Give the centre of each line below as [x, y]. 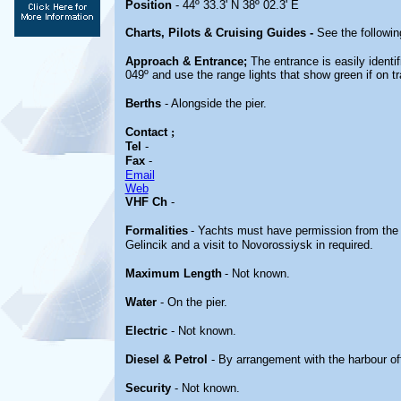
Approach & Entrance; [186, 61]
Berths [145, 103]
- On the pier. [193, 302]
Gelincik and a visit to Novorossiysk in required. [249, 245]
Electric [148, 331]
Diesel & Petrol [168, 359]
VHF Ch [146, 202]
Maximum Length [173, 273]
